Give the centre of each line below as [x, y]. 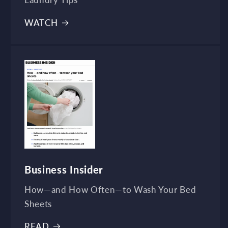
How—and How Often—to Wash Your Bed [110, 190]
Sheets [38, 204]
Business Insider [64, 169]
